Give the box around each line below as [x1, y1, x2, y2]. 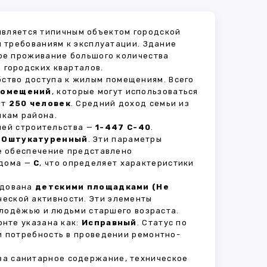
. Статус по [136, 218, 188, 227]
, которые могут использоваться [51, 87, 198, 96]
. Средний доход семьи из [70, 99, 190, 108]
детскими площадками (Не [35, 182, 169, 191]
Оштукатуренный [1, 135, 88, 144]
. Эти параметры [88, 135, 163, 144]
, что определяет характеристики [39, 159, 194, 167]
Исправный [82, 218, 137, 227]
